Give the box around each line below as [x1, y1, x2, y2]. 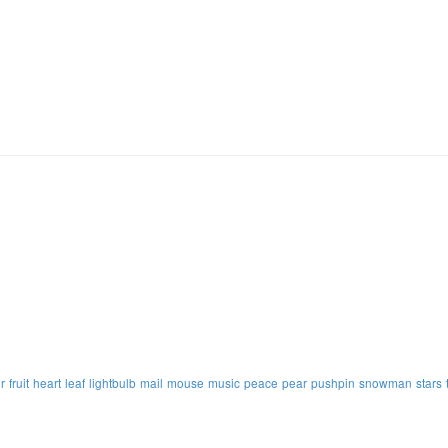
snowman [359, 374, 412, 391]
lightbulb [89, 374, 136, 391]
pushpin [311, 374, 355, 391]
